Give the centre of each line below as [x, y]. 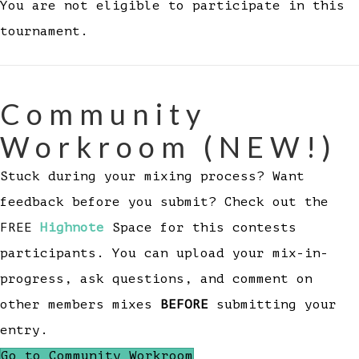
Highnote [72, 228]
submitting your [272, 305]
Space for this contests [200, 228]
